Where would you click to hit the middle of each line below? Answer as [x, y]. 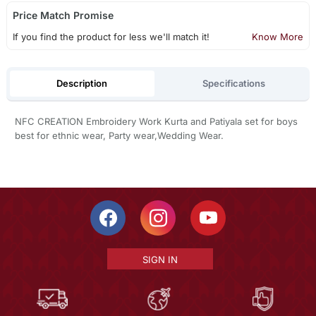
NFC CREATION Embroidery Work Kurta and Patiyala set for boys [156, 122]
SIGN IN [160, 259]
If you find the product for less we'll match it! [111, 37]
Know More [278, 37]
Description [82, 83]
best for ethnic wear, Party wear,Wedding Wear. [119, 136]
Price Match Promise [63, 16]
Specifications [234, 83]
